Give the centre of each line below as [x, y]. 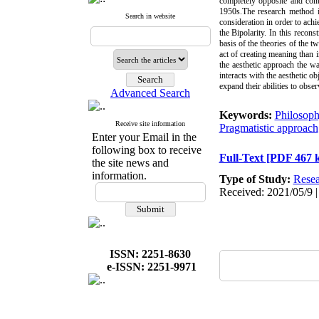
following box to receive [146, 150]
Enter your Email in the [144, 137]
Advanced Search [150, 93]
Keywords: [247, 115]
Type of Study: [256, 179]
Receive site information [150, 124]
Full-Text [242, 158]
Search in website [150, 16]
